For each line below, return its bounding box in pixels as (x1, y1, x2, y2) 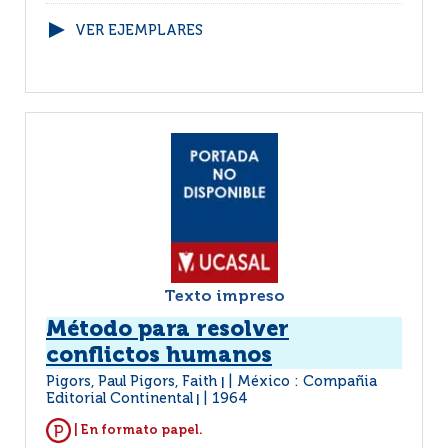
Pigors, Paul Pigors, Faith (46, 375, 221, 389)
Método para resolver (46, 319, 289, 341)
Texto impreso (163, 289, 285, 305)
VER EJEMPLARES (75, 24, 203, 38)
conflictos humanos (46, 345, 272, 367)
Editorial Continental (46, 392, 193, 406)
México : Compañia (237, 375, 377, 389)
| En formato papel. (71, 423, 203, 437)
